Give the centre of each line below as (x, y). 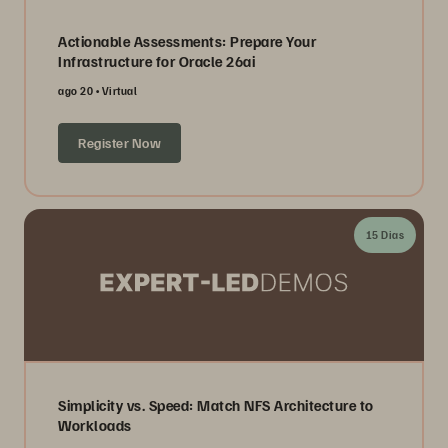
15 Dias (384, 234)
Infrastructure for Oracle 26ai (156, 60)
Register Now (119, 142)
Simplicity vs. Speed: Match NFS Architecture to (216, 404)
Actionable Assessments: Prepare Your (187, 40)
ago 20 (75, 90)
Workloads (95, 424)
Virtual (119, 90)
